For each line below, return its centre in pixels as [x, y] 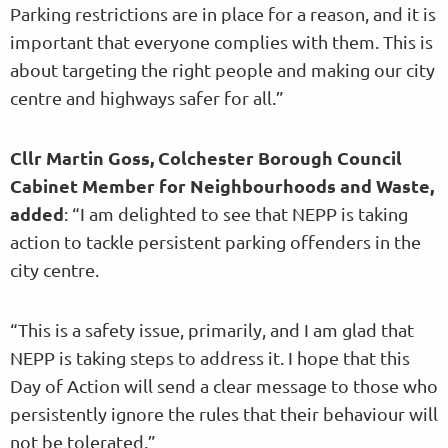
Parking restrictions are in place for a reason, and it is [223, 13]
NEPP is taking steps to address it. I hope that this [210, 357]
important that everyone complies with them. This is [221, 41]
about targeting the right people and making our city [222, 69]
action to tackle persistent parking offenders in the [215, 241]
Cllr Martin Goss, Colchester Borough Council [206, 157]
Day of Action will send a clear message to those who [224, 385]
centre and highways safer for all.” [147, 97]
